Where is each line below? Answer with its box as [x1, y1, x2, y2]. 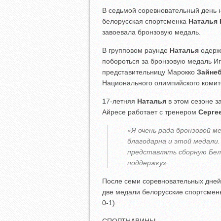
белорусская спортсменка [102, 17, 188, 26]
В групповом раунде [102, 46, 170, 55]
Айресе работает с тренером [102, 108, 198, 116]
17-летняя [102, 97, 137, 106]
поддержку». [127, 159, 169, 167]
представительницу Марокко [102, 68, 197, 76]
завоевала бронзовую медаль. [102, 28, 201, 37]
